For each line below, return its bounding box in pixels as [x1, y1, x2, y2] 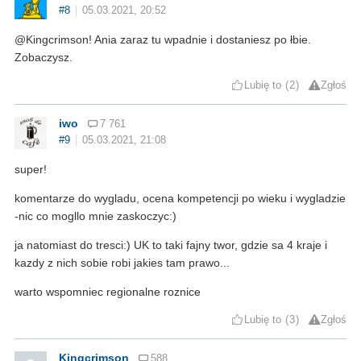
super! [15, 162, 47, 176]
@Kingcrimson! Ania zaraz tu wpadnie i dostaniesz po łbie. [15, 32, 311, 46]
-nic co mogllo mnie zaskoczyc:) [15, 209, 176, 222]
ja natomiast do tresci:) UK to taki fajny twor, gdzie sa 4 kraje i [15, 238, 327, 251]
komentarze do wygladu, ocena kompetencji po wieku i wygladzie [15, 191, 346, 205]
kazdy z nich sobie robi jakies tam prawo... [15, 255, 230, 269]
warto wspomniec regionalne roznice [15, 284, 201, 298]
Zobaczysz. [15, 50, 73, 64]
